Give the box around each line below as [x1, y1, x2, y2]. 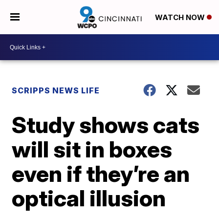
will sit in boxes [12, 135, 173, 163]
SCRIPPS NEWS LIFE [12, 86, 100, 95]
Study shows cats [12, 111, 200, 138]
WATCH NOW [154, 13, 207, 22]
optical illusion [12, 184, 166, 212]
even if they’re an [12, 160, 190, 187]
